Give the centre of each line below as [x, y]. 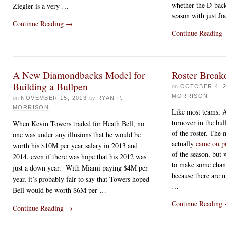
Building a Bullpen [50, 86]
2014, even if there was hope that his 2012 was [79, 156]
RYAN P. [110, 98]
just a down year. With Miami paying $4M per [80, 167]
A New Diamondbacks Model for [79, 75]
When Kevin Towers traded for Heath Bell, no [78, 123]
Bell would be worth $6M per [56, 190]
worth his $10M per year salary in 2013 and [75, 145]
